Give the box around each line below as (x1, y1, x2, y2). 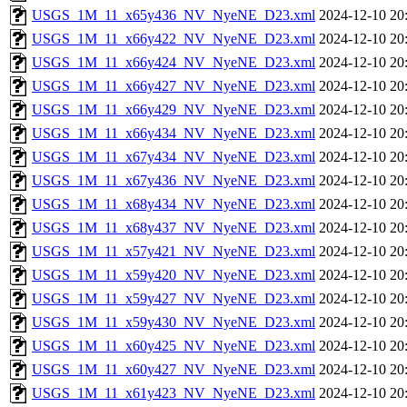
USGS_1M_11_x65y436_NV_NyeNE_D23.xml (32, 7, 315, 23)
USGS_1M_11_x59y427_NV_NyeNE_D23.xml (32, 291, 315, 306)
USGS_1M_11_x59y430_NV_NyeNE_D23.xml (32, 314, 315, 330)
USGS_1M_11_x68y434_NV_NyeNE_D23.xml (32, 196, 315, 212)
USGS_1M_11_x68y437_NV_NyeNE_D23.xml (32, 220, 315, 235)
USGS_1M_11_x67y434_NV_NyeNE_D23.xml (32, 149, 315, 164)
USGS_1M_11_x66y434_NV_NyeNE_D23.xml (32, 125, 315, 141)
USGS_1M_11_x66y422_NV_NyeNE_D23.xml (32, 31, 315, 46)
